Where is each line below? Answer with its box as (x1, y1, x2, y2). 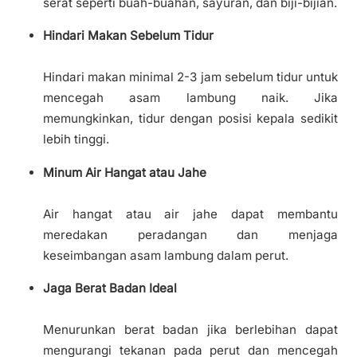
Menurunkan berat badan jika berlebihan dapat (43, 321, 338, 337)
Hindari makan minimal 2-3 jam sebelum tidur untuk (43, 69, 338, 85)
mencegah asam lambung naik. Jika (43, 90, 338, 106)
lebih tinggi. (43, 131, 109, 147)
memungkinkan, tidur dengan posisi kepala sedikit (43, 111, 338, 127)
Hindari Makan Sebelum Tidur (43, 28, 214, 44)
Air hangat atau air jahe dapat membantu (43, 206, 338, 222)
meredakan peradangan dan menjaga (43, 226, 338, 242)
